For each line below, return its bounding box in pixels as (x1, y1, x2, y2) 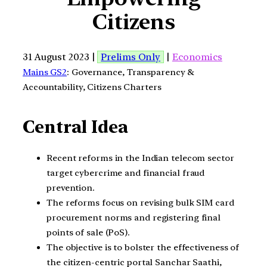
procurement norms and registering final (46, 212, 221, 223)
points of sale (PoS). (46, 226, 130, 238)
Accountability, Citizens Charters (23, 81, 162, 92)
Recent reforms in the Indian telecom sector (46, 152, 234, 163)
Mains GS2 (23, 66, 67, 77)
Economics (172, 51, 222, 63)
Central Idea (23, 117, 128, 138)
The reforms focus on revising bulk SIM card (46, 197, 234, 208)
